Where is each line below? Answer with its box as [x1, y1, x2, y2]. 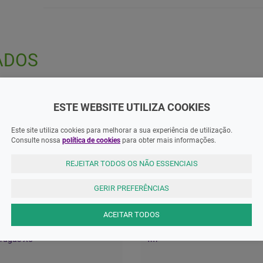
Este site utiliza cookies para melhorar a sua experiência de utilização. [11, 126, 232, 134]
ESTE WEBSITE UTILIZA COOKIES [53, 101, 210, 113]
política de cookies [62, 136, 120, 144]
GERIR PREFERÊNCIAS [94, 184, 169, 193]
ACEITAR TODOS [103, 210, 160, 219]
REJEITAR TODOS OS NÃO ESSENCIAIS [65, 159, 198, 168]
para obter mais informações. [120, 136, 216, 144]
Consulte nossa [11, 136, 62, 144]
